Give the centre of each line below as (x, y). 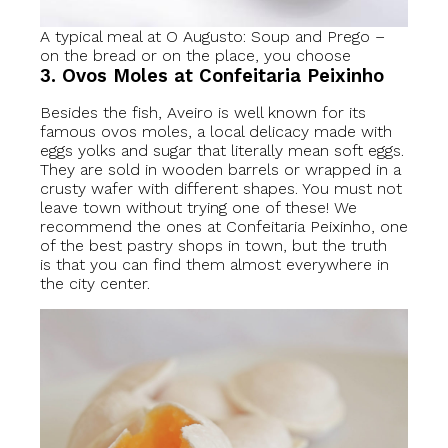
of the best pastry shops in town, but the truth (213, 246)
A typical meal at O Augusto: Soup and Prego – (212, 37)
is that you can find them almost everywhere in (214, 265)
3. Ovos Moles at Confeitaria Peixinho (212, 76)
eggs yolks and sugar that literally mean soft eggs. (222, 151)
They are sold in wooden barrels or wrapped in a (220, 170)
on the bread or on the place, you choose (195, 56)
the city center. (95, 284)
